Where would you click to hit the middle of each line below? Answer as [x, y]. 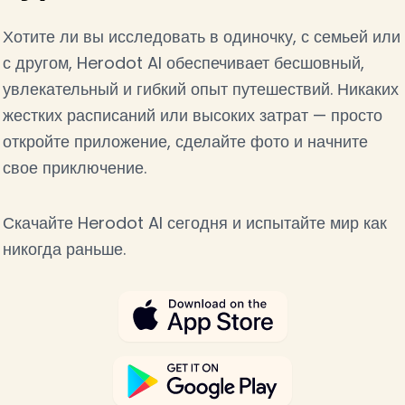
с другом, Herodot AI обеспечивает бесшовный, [183, 63]
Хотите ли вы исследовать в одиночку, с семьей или [201, 37]
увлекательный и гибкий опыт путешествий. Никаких [200, 89]
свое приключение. [74, 168]
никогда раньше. [64, 250]
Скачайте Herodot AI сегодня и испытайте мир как [194, 223]
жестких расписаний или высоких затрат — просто [192, 116]
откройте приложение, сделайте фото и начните [185, 142]
